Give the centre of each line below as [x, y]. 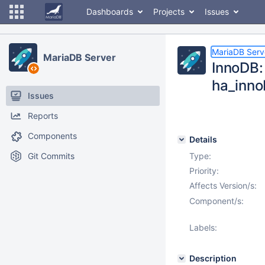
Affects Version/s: [223, 185]
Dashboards [110, 12]
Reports [43, 116]
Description [213, 258]
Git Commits [51, 156]
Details [203, 139]
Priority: [204, 171]
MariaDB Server [80, 57]
